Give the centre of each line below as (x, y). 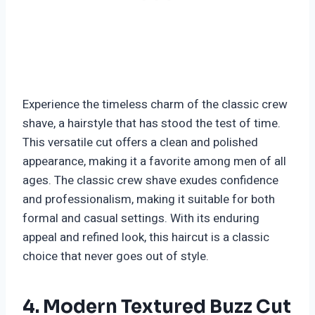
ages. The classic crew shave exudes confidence (150, 181)
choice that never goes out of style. (116, 257)
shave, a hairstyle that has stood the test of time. (152, 124)
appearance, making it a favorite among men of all (154, 162)
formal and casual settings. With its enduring (141, 219)
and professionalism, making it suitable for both (149, 200)
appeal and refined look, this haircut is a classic (146, 238)
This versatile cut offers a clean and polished (140, 143)
